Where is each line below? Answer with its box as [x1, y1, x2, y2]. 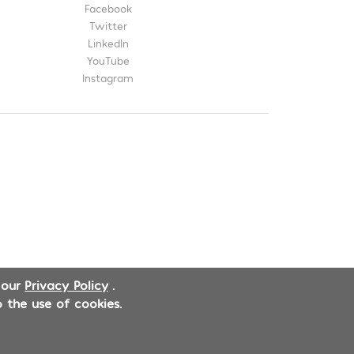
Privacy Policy [24, 276, 108, 292]
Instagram [82, 70, 134, 85]
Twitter [88, 18, 127, 32]
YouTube [86, 53, 130, 67]
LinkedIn [87, 36, 129, 50]
